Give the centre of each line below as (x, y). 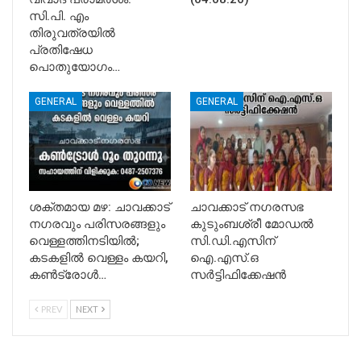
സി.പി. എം (59, 16)
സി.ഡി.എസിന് (233, 241)
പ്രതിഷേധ (61, 50)
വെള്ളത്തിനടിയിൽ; (84, 241)
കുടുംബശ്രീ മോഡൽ (252, 224)
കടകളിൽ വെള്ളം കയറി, (99, 257)
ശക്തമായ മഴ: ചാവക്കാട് (100, 207)
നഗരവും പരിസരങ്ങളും (97, 224)
